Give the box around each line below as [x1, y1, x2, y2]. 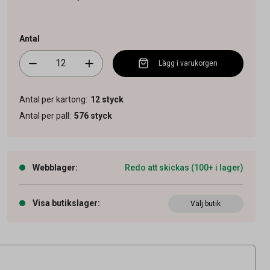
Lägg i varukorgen [159, 59, 218, 68]
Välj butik [190, 199, 221, 208]
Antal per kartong [19, 94, 86, 104]
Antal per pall [19, 110, 69, 121]
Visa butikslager [32, 198, 98, 208]
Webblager [32, 162, 75, 172]
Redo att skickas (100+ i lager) [124, 162, 243, 172]
